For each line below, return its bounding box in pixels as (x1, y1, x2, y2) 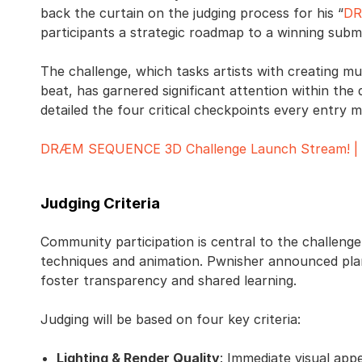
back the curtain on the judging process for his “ (40, 5, 343, 21)
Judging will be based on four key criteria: (40, 311, 301, 327)
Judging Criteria (40, 194, 160, 213)
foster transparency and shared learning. (40, 272, 301, 288)
